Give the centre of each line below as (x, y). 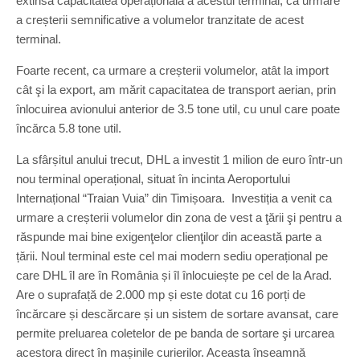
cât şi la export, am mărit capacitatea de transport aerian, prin (176, 90)
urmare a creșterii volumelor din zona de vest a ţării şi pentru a (179, 217)
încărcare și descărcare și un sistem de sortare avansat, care (177, 314)
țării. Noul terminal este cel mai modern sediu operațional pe (172, 256)
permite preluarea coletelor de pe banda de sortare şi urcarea (175, 333)
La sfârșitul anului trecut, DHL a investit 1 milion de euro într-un (179, 160)
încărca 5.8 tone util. (69, 128)
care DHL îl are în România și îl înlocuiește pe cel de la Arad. (174, 275)
